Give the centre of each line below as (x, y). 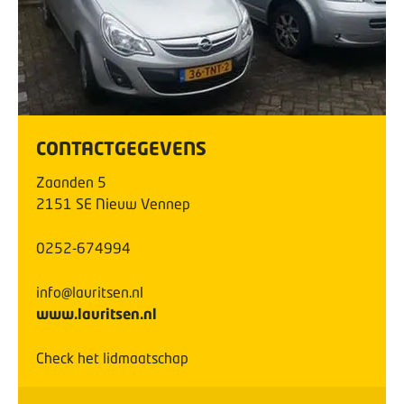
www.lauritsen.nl (96, 313)
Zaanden (65, 182)
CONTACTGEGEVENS (121, 148)
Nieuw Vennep (143, 203)
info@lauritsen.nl (90, 292)
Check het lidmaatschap (112, 358)
